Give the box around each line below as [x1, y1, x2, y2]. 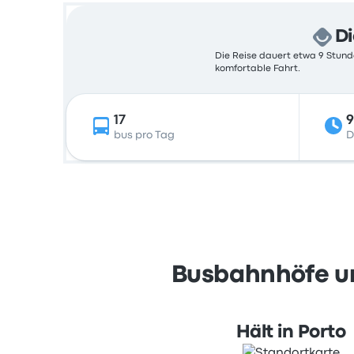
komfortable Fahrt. [215, 65, 300, 73]
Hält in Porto [235, 325, 346, 341]
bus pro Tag [114, 130, 175, 140]
